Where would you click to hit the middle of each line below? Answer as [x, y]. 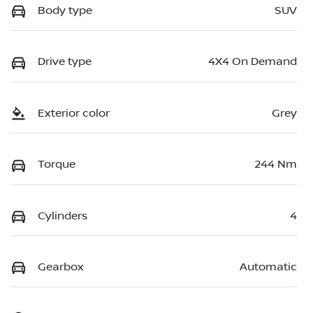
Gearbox [60, 267]
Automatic [268, 267]
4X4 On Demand [253, 62]
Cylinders [63, 216]
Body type [65, 11]
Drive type [65, 62]
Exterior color [74, 113]
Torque [57, 165]
